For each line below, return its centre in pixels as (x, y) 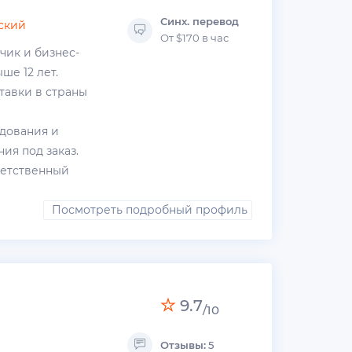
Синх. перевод (200, 21)
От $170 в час (195, 37)
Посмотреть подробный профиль (150, 210)
